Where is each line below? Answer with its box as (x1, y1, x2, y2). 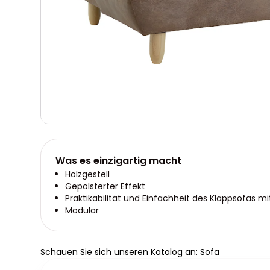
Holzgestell (65, 168, 110, 181)
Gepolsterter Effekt (65, 180, 146, 193)
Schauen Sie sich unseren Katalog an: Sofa (40, 246, 220, 259)
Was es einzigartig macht (55, 154, 182, 168)
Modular (65, 204, 99, 217)
